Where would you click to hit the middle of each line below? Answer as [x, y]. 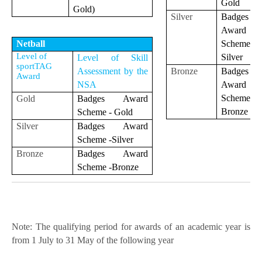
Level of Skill [113, 58]
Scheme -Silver [107, 140]
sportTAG [35, 66]
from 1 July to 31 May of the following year [93, 240]
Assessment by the [113, 71]
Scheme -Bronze [109, 167]
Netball [32, 44]
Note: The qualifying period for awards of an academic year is [131, 226]
